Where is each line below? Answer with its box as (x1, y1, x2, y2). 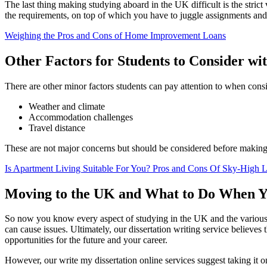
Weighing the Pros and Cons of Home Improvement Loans (5, 30, 226, 41)
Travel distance (29, 122, 85, 133)
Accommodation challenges (29, 111, 133, 122)
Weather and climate (29, 101, 105, 111)
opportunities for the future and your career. (5, 235, 167, 246)
